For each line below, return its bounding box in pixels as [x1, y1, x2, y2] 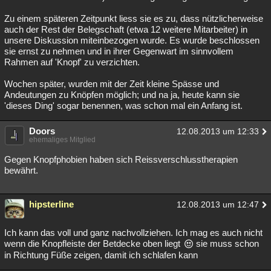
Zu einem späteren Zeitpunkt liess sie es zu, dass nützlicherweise [4, 13, 263, 24]
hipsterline [29, 199, 74, 209]
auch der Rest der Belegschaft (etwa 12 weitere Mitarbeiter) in [4, 24, 247, 34]
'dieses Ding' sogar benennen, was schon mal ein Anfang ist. [4, 100, 243, 111]
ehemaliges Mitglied [29, 135, 96, 144]
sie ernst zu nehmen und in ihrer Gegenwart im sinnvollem [4, 46, 233, 56]
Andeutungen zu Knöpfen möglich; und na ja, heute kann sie [4, 90, 240, 100]
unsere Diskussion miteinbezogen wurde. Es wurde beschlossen [4, 35, 260, 45]
